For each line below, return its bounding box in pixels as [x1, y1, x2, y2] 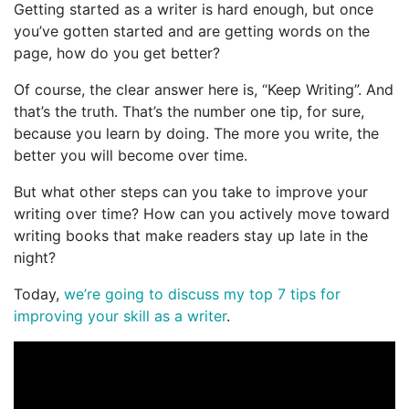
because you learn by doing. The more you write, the [14, 123, 379, 142]
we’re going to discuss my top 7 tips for [64, 284, 341, 303]
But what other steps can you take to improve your [14, 182, 368, 201]
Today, [14, 284, 64, 303]
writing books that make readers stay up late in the [14, 225, 368, 245]
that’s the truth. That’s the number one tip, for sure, [14, 101, 364, 121]
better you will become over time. [14, 145, 247, 164]
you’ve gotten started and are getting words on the [14, 21, 370, 40]
